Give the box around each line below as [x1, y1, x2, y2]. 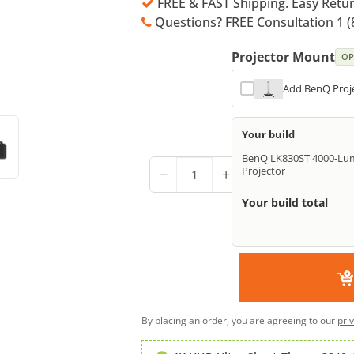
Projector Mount [232, 48, 335, 66]
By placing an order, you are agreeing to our [141, 314, 337, 327]
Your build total [242, 195, 328, 210]
